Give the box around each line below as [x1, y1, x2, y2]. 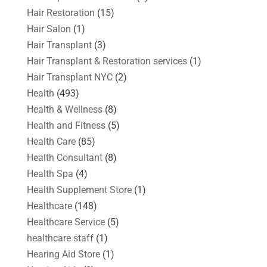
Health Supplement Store [26, 184, 132, 195]
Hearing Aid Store [26, 248, 100, 260]
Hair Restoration [26, 7, 95, 18]
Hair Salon [26, 23, 71, 35]
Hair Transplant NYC [26, 71, 113, 83]
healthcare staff [26, 232, 94, 244]
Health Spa [26, 167, 73, 179]
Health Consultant [26, 151, 103, 163]
